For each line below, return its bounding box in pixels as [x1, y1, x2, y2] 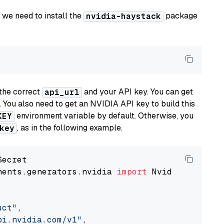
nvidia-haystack [86, 11, 161, 21]
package [163, 10, 197, 21]
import [117, 166, 147, 177]
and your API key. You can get [82, 86, 193, 97]
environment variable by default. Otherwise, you [14, 110, 193, 121]
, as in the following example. [17, 122, 122, 133]
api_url [44, 87, 79, 97]
